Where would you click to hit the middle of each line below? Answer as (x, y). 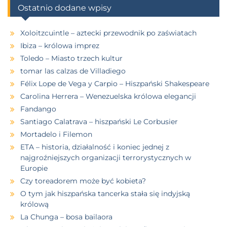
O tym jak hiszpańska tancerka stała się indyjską (105, 193)
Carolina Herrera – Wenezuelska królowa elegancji (108, 96)
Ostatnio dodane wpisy (65, 8)
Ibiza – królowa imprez (60, 45)
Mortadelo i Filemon (56, 134)
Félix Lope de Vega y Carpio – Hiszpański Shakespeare (115, 83)
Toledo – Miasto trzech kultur (71, 58)
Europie (34, 168)
